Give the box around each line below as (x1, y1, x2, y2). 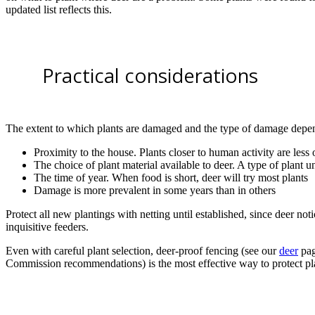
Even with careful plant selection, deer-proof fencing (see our (6, 244, 279, 257)
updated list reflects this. (6, 4, 112, 16)
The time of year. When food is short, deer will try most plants (34, 171, 308, 184)
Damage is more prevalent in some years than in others (34, 184, 276, 196)
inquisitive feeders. (6, 220, 89, 233)
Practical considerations (42, 61, 258, 89)
